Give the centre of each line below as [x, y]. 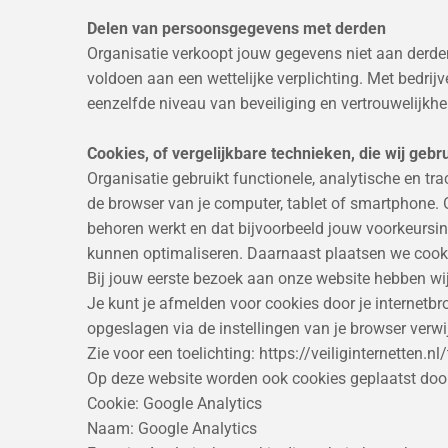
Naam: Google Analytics [172, 428]
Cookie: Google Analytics [174, 403]
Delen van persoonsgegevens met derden [236, 28]
